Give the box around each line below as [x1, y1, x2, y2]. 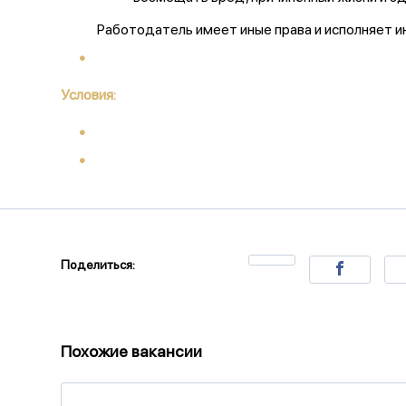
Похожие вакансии [61, 342, 202, 361]
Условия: [61, 86, 116, 103]
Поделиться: [61, 257, 135, 272]
